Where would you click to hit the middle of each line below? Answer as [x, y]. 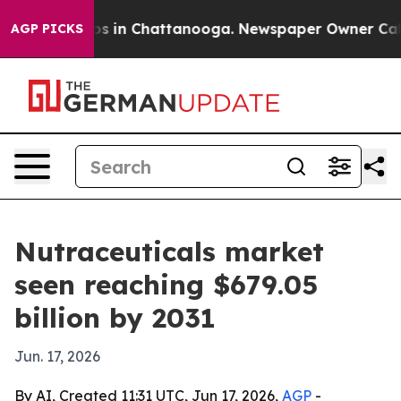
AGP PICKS [47, 29]
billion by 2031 [115, 318]
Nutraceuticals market [169, 252]
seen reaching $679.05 [166, 285]
